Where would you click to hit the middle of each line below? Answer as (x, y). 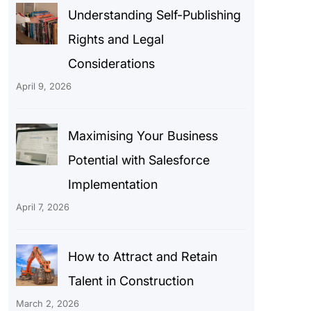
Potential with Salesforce (138, 160)
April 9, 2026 (43, 86)
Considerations (111, 63)
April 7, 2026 (42, 207)
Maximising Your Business (143, 135)
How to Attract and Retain (142, 256)
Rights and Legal (116, 39)
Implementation (112, 184)
